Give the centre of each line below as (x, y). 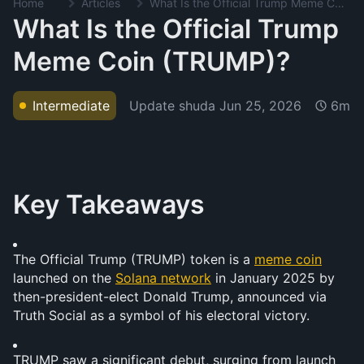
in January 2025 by (273, 278)
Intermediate (71, 106)
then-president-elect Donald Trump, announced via (170, 297)
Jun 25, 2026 (260, 105)
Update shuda (174, 105)
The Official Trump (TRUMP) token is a (134, 259)
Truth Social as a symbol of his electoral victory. (161, 315)
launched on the (64, 278)
